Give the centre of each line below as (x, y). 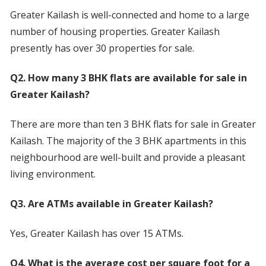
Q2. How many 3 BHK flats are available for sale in (128, 78)
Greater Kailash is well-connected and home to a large (129, 15)
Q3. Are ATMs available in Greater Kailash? (111, 204)
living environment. (53, 174)
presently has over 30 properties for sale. (102, 48)
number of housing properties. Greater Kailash (115, 32)
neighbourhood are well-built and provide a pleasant (127, 158)
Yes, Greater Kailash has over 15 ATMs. (96, 234)
